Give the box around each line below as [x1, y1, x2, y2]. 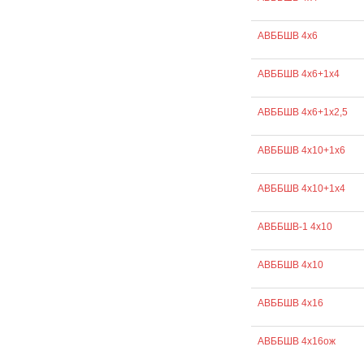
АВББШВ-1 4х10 [257, 221, 332, 232]
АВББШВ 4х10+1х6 [257, 145, 345, 156]
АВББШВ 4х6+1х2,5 [257, 106, 348, 118]
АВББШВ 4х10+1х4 [257, 183, 345, 194]
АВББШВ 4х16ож [257, 336, 336, 347]
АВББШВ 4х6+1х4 [257, 68, 340, 80]
